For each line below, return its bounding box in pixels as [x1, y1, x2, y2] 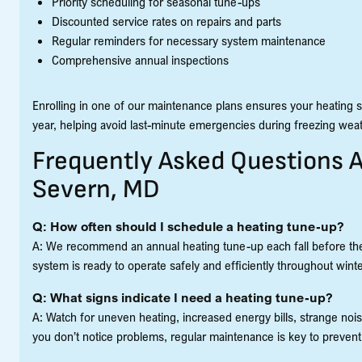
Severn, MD [32, 173, 160, 205]
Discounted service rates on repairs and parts [52, 12, 281, 29]
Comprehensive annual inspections [52, 51, 229, 68]
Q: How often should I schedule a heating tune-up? [32, 217, 344, 234]
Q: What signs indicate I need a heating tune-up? [32, 288, 333, 305]
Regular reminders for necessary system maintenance [52, 32, 326, 48]
